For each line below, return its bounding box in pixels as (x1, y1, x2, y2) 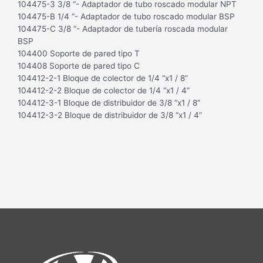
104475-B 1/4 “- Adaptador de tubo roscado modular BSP (18, 11, 235, 21)
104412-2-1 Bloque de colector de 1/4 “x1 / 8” (18, 73, 188, 83)
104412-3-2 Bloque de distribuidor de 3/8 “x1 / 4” (18, 110, 202, 120)
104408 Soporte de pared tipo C (18, 60, 140, 70)
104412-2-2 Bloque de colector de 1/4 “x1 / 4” (18, 85, 190, 95)
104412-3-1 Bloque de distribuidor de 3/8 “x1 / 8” (18, 97, 200, 107)
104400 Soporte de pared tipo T (18, 48, 140, 58)
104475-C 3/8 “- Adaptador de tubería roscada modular (18, 23, 228, 33)
